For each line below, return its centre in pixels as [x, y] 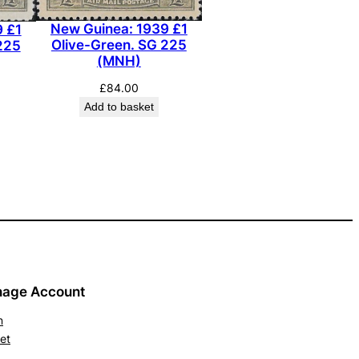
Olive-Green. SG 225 [119, 45]
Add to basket [119, 107]
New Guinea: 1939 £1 [119, 29]
